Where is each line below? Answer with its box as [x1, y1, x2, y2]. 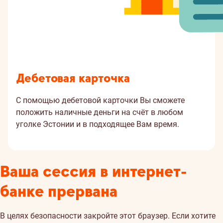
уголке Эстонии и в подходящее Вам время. [16, 119, 179, 129]
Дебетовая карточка [16, 71, 130, 87]
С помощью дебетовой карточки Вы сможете [16, 96, 185, 105]
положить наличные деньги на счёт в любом [16, 108, 183, 117]
